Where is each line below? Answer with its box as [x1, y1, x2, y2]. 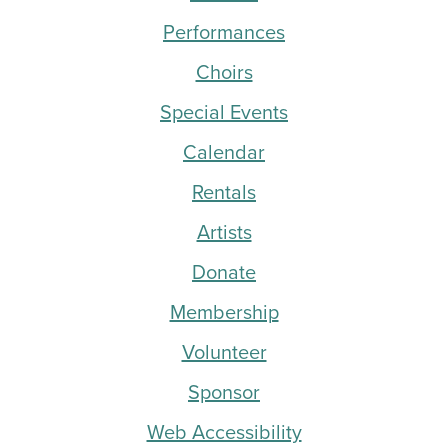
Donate [192, 257, 256, 286]
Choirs [195, 57, 253, 86]
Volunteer [181, 337, 267, 366]
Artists [196, 217, 252, 246]
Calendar [183, 137, 265, 166]
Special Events [160, 97, 288, 126]
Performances [163, 17, 285, 46]
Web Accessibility [146, 417, 302, 446]
